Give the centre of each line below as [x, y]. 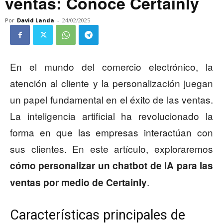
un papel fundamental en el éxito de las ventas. [111, 100]
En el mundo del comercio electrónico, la [111, 67]
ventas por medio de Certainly [78, 183]
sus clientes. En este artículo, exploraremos [111, 149]
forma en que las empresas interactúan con [111, 132]
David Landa [36, 20]
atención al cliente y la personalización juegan [111, 83]
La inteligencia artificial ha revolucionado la [111, 116]
